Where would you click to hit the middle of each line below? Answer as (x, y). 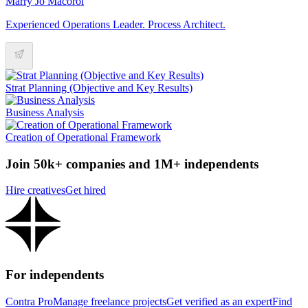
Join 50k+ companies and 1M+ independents (132, 164)
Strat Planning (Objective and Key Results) (99, 87)
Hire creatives (35, 190)
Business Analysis (45, 112)
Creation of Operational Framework (83, 137)
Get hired (86, 190)
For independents (55, 275)
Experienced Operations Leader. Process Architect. (115, 24)
